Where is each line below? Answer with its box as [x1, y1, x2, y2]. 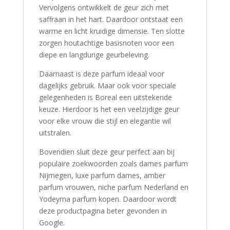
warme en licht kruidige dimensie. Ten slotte [39, 26, 185, 36]
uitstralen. [39, 128, 71, 138]
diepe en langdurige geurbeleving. [39, 50, 149, 60]
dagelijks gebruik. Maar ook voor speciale [39, 81, 176, 91]
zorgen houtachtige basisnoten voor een [39, 38, 174, 48]
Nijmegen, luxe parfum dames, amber [39, 170, 165, 181]
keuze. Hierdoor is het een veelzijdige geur [39, 104, 179, 114]
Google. [39, 218, 65, 228]
